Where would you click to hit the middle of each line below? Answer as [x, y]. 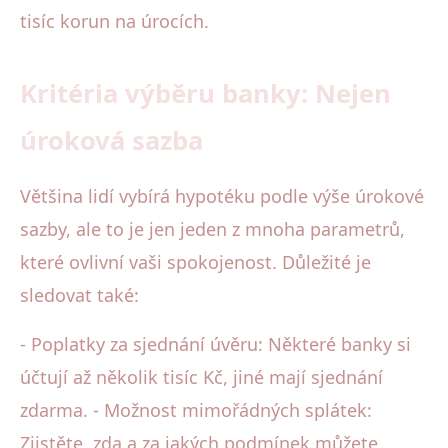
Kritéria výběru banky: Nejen [205, 93]
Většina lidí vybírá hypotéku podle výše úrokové [222, 195]
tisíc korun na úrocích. [114, 20]
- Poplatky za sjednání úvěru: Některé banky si [215, 343]
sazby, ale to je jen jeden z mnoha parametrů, [212, 228]
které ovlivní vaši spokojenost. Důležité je [195, 261]
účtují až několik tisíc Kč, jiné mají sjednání [201, 376]
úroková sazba [111, 140]
